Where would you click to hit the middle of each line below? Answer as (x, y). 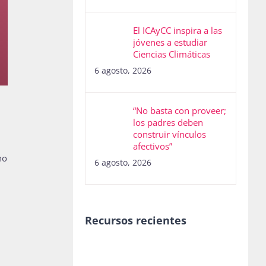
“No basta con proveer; (179, 111)
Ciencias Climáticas (171, 54)
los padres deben (168, 123)
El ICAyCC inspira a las (177, 31)
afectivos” (152, 146)
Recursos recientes (135, 221)
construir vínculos (169, 134)
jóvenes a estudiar (170, 42)
